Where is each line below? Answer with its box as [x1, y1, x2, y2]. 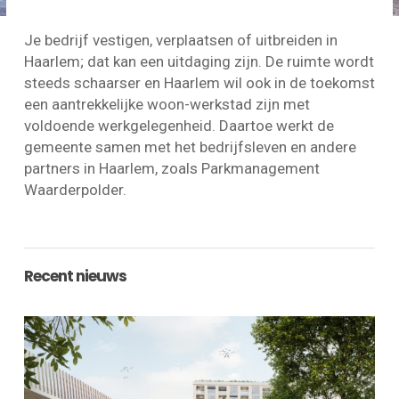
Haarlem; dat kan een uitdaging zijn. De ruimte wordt [23, 53, 374, 71]
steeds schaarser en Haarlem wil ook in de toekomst [23, 74, 375, 93]
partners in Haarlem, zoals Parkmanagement [23, 159, 320, 178]
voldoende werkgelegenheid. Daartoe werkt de [23, 117, 334, 135]
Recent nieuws [23, 265, 126, 288]
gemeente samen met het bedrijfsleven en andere [23, 138, 356, 157]
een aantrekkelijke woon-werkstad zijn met [23, 95, 310, 114]
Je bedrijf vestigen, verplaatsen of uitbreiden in [23, 31, 338, 50]
